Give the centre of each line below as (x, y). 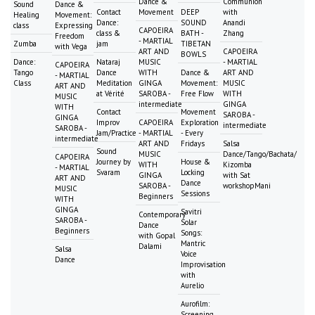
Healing (26, 15)
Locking (193, 173)
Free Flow (197, 94)
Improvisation (203, 265)
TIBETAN (196, 44)
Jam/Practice (116, 133)
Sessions (195, 194)
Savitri (191, 212)
